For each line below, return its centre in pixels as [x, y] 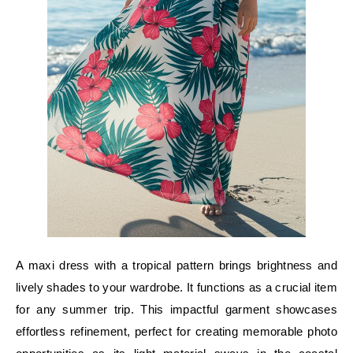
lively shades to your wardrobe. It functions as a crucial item [176, 287]
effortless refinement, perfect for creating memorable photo [176, 331]
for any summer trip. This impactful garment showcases [176, 309]
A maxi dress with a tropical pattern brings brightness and [176, 265]
